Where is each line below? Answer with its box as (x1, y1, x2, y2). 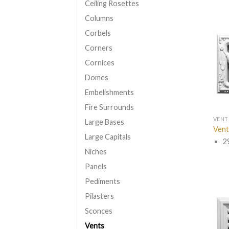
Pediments (85, 176, 120, 186)
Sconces (85, 206, 112, 215)
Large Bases (85, 117, 124, 126)
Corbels (85, 28, 111, 37)
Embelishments (85, 87, 134, 97)
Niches (85, 147, 107, 156)
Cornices (85, 58, 114, 67)
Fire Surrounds (85, 102, 134, 111)
